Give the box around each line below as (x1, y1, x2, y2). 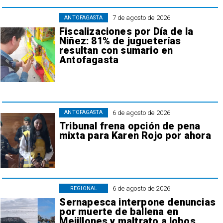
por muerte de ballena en (59, 206, 178, 218)
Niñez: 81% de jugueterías (59, 35, 181, 47)
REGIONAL (70, 185, 98, 192)
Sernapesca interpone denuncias (59, 196, 216, 208)
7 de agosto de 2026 (112, 14, 171, 22)
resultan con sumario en (59, 44, 173, 56)
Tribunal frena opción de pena (59, 120, 201, 132)
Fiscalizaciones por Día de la (59, 25, 194, 37)
